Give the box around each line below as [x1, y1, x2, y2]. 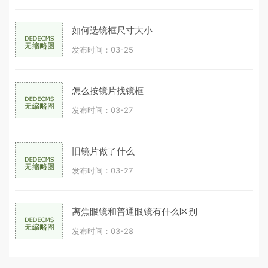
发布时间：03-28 [72, 226, 133, 236]
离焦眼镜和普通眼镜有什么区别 [72, 206, 197, 217]
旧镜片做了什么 [72, 145, 135, 156]
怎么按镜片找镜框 [72, 85, 144, 96]
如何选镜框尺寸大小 [72, 25, 153, 35]
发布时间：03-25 [72, 44, 133, 54]
